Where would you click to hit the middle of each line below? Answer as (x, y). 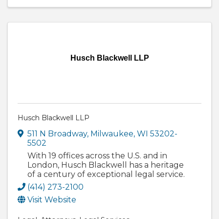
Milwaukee (112, 133)
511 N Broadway (57, 133)
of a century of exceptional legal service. (106, 174)
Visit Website (52, 199)
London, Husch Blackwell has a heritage (106, 165)
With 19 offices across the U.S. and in (97, 155)
